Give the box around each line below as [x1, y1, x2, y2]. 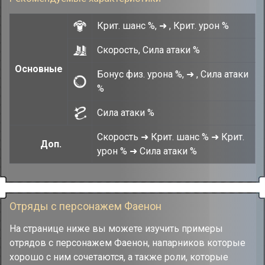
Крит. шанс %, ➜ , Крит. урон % [97, 20, 229, 31]
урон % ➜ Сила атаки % [97, 146, 197, 157]
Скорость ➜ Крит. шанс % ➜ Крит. [97, 131, 244, 143]
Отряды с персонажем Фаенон [9, 200, 161, 212]
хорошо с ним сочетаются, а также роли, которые [9, 251, 228, 263]
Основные [15, 63, 63, 75]
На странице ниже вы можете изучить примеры [9, 223, 223, 234]
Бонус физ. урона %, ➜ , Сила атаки [97, 69, 248, 80]
